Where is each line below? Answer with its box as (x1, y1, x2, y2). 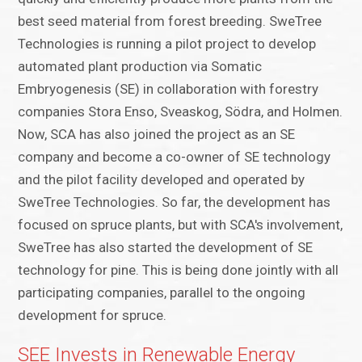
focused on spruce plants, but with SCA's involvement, (18, 217, 343, 234)
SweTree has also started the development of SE (18, 239, 314, 256)
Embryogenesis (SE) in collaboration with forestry (18, 81, 319, 98)
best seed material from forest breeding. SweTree (18, 13, 322, 30)
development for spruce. (18, 307, 167, 324)
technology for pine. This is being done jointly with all (18, 262, 339, 279)
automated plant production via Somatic (18, 58, 263, 75)
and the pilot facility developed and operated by (18, 171, 305, 188)
